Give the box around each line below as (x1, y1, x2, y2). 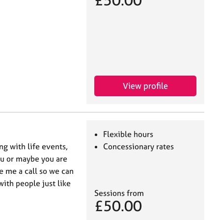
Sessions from (94, 188, 144, 198)
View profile (123, 81, 168, 91)
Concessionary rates (103, 141, 174, 152)
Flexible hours (103, 129, 154, 139)
